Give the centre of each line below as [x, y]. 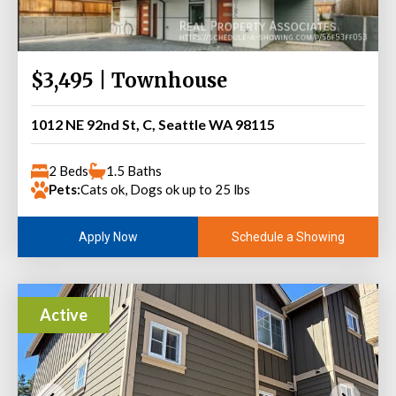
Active [64, 315]
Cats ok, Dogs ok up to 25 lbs [165, 189]
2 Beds [69, 171]
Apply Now [108, 237]
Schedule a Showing [288, 236]
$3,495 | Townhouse [129, 80]
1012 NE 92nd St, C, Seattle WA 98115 [153, 124]
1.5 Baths [134, 171]
